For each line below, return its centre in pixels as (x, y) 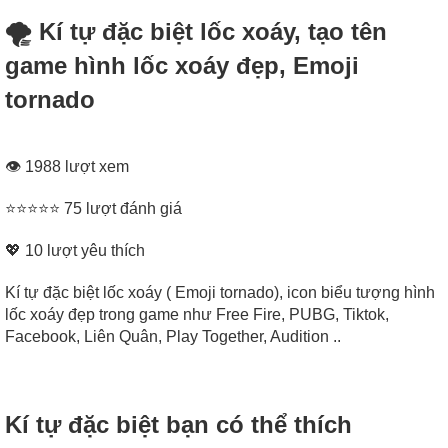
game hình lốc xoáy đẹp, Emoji (182, 65)
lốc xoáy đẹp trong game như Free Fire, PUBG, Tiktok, (197, 315)
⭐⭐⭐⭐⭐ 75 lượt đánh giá (93, 209)
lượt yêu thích (94, 251)
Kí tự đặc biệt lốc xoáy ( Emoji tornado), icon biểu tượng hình (220, 293)
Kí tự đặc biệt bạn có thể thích (178, 425)
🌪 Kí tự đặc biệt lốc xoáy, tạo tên (196, 31)
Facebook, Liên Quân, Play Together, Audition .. (173, 337)
